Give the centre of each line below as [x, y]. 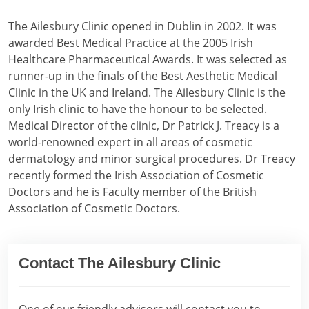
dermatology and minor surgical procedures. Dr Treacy [152, 158]
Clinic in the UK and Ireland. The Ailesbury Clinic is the [147, 92]
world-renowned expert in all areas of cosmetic [130, 142]
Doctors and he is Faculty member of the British [132, 191]
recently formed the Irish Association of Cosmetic [136, 175]
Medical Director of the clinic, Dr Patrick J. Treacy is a [144, 125]
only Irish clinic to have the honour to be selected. [138, 109]
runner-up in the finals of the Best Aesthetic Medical [143, 76]
